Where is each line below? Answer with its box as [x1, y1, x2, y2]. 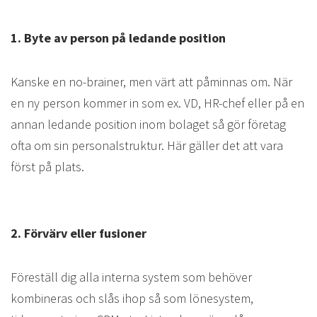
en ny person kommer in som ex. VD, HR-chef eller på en [11, 95, 304, 112]
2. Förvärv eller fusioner [11, 224, 146, 241]
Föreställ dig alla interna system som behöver [11, 269, 252, 286]
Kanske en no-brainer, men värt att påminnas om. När [11, 74, 292, 91]
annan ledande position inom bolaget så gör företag [11, 116, 286, 133]
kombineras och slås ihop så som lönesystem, [11, 290, 253, 307]
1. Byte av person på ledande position [11, 29, 226, 46]
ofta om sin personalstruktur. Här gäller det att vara [11, 137, 283, 154]
